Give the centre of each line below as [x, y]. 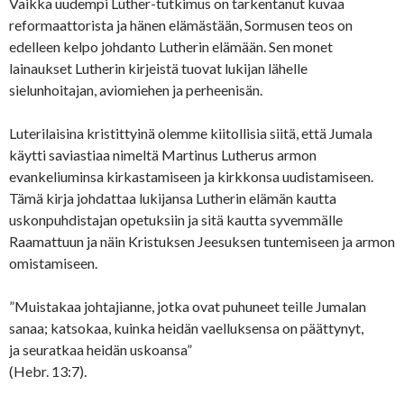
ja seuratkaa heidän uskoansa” [101, 350]
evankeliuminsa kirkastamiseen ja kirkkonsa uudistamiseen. [191, 177]
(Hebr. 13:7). [48, 372]
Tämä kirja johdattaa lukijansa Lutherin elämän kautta [173, 198]
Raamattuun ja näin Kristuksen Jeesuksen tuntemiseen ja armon [202, 242]
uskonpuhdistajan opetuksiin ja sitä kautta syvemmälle [176, 220]
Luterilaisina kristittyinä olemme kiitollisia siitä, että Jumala [191, 133]
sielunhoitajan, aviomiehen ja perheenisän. [136, 90]
